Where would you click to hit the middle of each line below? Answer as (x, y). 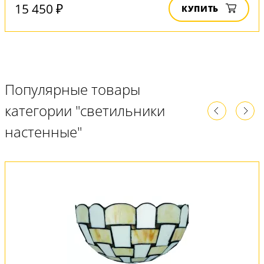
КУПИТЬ (200, 9)
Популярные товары (72, 89)
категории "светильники (85, 110)
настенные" (43, 132)
